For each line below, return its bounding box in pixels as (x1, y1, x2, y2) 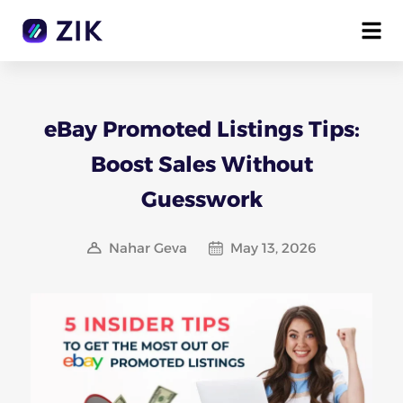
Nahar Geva (108, 239, 187, 256)
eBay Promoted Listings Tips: (43, 116, 360, 142)
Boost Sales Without (90, 151, 313, 177)
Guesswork (140, 186, 263, 212)
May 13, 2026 (229, 239, 317, 256)
